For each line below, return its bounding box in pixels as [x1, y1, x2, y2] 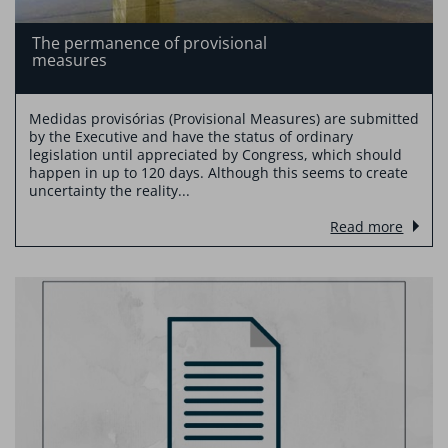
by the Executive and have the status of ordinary [28, 127, 353, 147]
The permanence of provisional [31, 32, 267, 55]
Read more [330, 217, 404, 237]
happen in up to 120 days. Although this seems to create [28, 163, 408, 183]
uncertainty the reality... [28, 181, 190, 201]
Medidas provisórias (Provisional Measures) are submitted [28, 109, 419, 129]
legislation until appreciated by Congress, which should [28, 145, 402, 165]
